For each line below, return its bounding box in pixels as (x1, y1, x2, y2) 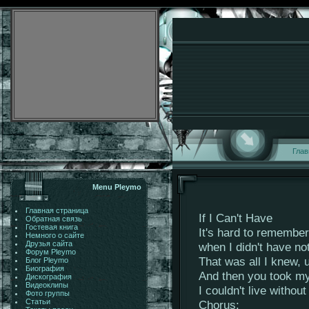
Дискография (25, 272, 72, 281)
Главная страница (25, 206, 88, 215)
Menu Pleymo (92, 183, 141, 191)
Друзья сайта (25, 239, 72, 248)
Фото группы (25, 289, 70, 297)
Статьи (25, 297, 50, 306)
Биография (25, 264, 64, 272)
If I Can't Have (199, 211, 272, 225)
